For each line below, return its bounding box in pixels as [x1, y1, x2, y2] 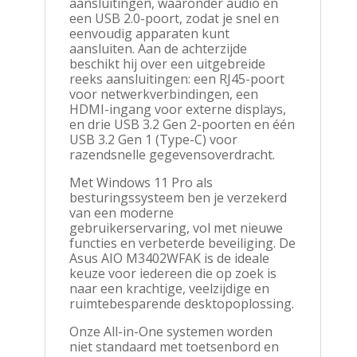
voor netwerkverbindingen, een [69, 84, 258, 103]
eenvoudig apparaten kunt [69, 24, 229, 42]
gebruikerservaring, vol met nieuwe [69, 218, 283, 237]
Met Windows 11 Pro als [69, 173, 213, 191]
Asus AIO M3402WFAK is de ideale [69, 249, 269, 267]
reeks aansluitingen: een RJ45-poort [69, 69, 284, 88]
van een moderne [69, 203, 174, 222]
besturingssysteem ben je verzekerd [69, 188, 287, 206]
